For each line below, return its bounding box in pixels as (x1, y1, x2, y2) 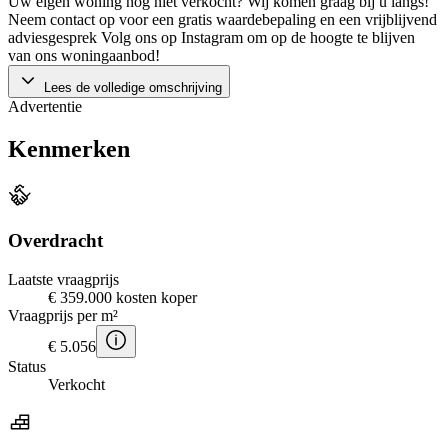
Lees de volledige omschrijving (40, 80, 222, 96)
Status (8, 357, 46, 375)
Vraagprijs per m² (8, 306, 118, 324)
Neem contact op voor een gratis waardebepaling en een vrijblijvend (8, 11, 437, 29)
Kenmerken (8, 136, 130, 163)
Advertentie (8, 98, 82, 116)
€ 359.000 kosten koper (48, 288, 197, 306)
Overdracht (8, 229, 103, 251)
